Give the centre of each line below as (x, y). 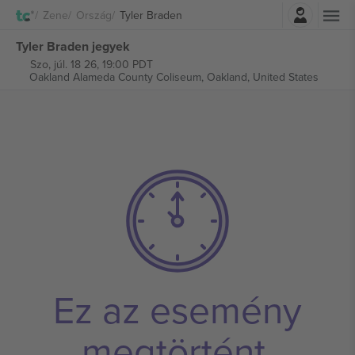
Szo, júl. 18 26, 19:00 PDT (91, 64)
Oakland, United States (262, 77)
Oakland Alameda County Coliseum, (118, 77)
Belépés (221, 11)
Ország (94, 15)
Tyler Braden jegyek (73, 46)
